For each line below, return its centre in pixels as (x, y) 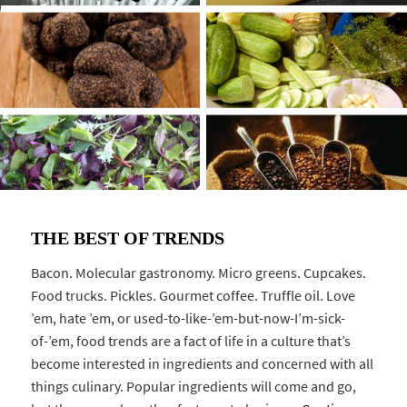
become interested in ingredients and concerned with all (203, 363)
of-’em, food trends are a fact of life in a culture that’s (191, 341)
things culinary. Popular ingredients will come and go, (194, 386)
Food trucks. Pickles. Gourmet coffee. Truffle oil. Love (194, 295)
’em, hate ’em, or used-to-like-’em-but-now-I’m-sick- (189, 318)
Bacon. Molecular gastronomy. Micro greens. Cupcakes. (199, 273)
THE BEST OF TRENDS (128, 238)
